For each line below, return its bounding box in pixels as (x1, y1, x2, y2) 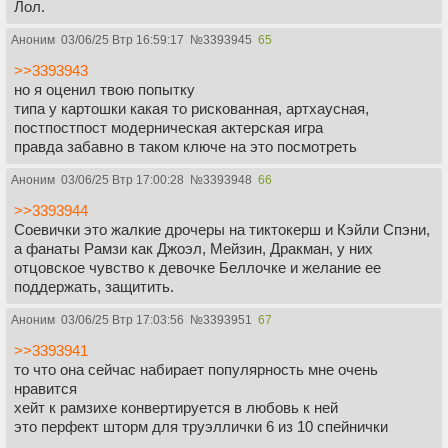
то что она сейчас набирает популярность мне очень (14, 361, 378, 379)
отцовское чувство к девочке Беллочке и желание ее (14, 259, 381, 277)
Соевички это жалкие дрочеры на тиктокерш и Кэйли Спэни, (14, 221, 430, 239)
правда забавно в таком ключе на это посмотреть (14, 138, 357, 156)
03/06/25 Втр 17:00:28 (61, 173, 184, 188)
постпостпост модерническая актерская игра (14, 119, 323, 137)
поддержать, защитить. (14, 278, 174, 296)
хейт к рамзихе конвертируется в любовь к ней (14, 399, 338, 417)
